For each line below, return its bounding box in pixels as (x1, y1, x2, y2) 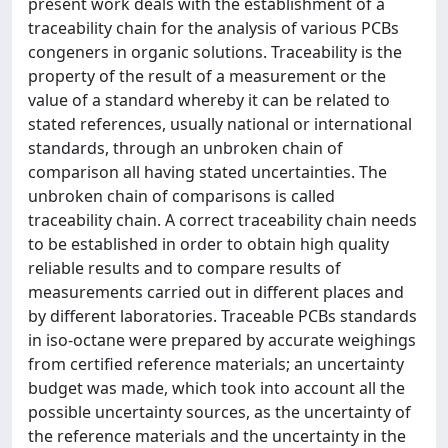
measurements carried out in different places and (28, 281, 404, 303)
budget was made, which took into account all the (28, 377, 405, 399)
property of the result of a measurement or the (28, 65, 386, 87)
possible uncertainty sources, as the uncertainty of (28, 401, 411, 423)
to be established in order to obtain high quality (28, 233, 389, 255)
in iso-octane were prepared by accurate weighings (28, 329, 416, 351)
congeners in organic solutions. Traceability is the (28, 41, 402, 63)
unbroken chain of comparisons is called (28, 185, 335, 207)
